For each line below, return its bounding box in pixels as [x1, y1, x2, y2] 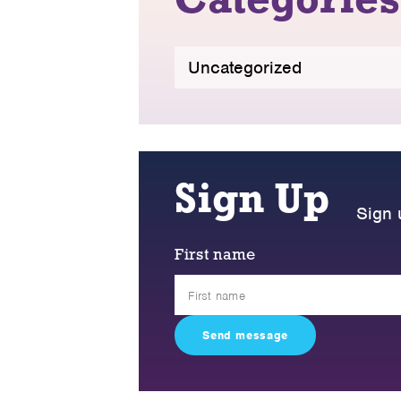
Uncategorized [188, 56, 303, 80]
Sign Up [175, 181, 330, 224]
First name [175, 247, 256, 265]
